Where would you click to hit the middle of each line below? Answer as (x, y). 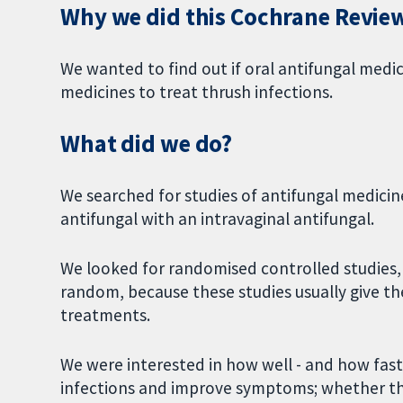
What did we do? (147, 144)
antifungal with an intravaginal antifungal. (218, 219)
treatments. (106, 315)
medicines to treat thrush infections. (197, 91)
